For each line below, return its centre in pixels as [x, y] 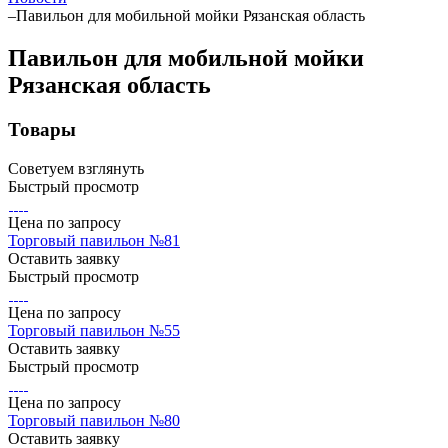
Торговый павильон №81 [94, 240]
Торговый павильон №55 [94, 330]
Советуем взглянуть [76, 168]
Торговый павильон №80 [94, 420]
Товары [42, 129]
